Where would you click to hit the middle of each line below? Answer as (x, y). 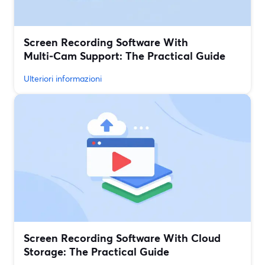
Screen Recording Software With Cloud (122, 238)
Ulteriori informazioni (63, 79)
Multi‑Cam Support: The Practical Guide (125, 56)
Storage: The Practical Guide (96, 252)
